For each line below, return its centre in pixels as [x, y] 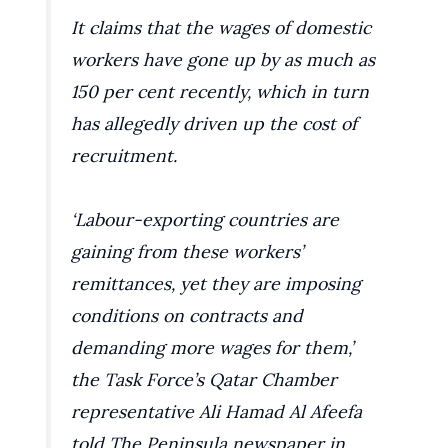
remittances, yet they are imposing [216, 284]
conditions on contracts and [187, 316]
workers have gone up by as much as [223, 59]
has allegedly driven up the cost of [214, 123]
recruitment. [124, 155]
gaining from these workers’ [187, 252]
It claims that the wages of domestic [221, 27]
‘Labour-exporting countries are [205, 220]
